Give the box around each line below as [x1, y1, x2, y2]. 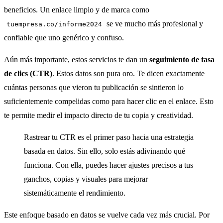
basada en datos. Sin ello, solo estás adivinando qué [24, 147, 185, 155]
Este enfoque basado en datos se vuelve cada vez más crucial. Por [4, 211, 210, 219]
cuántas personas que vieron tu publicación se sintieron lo [4, 83, 184, 92]
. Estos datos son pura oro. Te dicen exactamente [52, 69, 205, 78]
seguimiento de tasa [149, 55, 215, 64]
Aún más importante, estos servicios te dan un [4, 55, 149, 64]
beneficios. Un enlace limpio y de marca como [4, 5, 149, 14]
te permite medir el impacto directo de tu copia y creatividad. [4, 111, 193, 119]
